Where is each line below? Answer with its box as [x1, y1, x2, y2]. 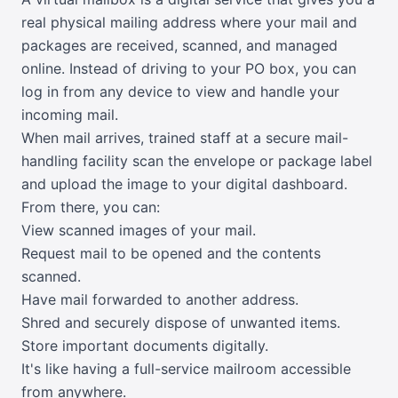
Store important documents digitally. [21, 337, 268, 355]
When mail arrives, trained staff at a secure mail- [21, 129, 348, 147]
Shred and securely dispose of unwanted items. [21, 314, 340, 332]
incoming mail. [21, 106, 118, 124]
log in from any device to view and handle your [21, 83, 339, 101]
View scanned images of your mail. [21, 221, 256, 240]
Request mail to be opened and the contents [21, 244, 321, 263]
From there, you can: [21, 198, 160, 217]
